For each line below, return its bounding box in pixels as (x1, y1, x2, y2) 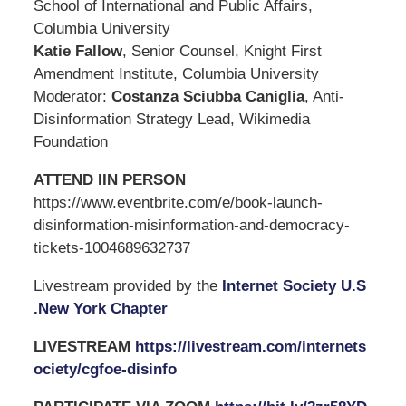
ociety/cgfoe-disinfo (33, 360, 177, 378)
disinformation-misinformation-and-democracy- (33, 216, 350, 234)
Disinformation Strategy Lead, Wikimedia (33, 110, 310, 128)
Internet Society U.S (221, 276, 366, 295)
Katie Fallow (33, 42, 122, 60)
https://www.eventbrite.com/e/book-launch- (33, 193, 323, 211)
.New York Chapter (33, 299, 168, 317)
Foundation (33, 132, 108, 150)
